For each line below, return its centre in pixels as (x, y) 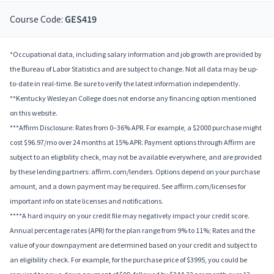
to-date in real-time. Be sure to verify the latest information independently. (125, 84)
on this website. (34, 113)
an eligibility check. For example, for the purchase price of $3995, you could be (128, 260)
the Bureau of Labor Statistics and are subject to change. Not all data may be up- (134, 69)
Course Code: (37, 19)
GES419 (81, 20)
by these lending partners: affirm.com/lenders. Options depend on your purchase (135, 172)
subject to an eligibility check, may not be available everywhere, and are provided (136, 157)
